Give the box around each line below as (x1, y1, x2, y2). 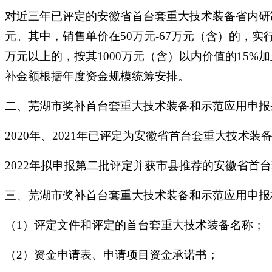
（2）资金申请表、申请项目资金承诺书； (5, 248, 219, 261)
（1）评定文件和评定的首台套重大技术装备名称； (5, 219, 265, 231)
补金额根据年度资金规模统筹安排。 (5, 70, 189, 83)
